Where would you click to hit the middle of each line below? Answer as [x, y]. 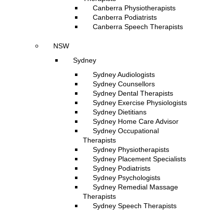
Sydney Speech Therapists [135, 206]
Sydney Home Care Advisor [136, 121]
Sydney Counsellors [124, 84]
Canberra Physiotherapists [134, 8]
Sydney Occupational [126, 131]
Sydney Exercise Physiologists [140, 103]
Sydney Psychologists [127, 178]
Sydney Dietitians [120, 112]
